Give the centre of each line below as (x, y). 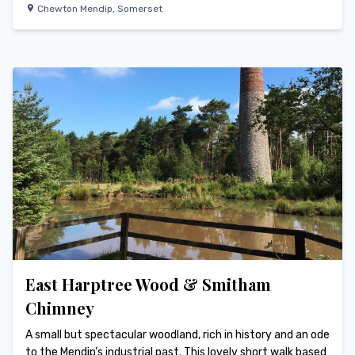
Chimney (60, 307)
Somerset (140, 8)
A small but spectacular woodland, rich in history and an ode (177, 334)
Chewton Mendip (75, 8)
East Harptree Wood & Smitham (148, 284)
